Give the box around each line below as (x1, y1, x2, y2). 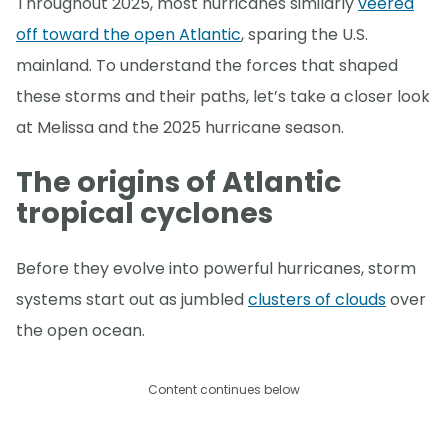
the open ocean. (16, 318, 145, 342)
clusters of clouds (248, 287, 386, 311)
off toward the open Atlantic (16, 23, 241, 47)
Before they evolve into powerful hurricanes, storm (16, 256, 416, 280)
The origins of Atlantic (16, 162, 341, 203)
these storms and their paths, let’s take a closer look (16, 85, 430, 109)
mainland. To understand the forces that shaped (16, 54, 398, 78)
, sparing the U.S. (241, 23, 368, 47)
